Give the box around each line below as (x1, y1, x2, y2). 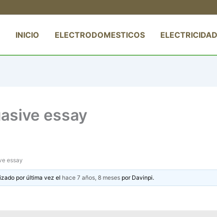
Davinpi (132, 173, 153, 181)
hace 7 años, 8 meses (62, 173, 121, 181)
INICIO (15, 30, 39, 40)
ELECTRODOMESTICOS (55, 30, 145, 40)
